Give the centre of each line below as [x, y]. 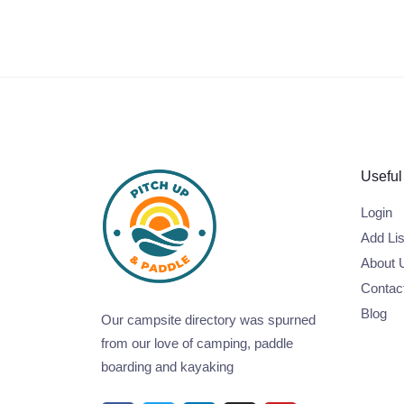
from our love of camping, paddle [197, 344]
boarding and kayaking [167, 367]
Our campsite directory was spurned [208, 320]
